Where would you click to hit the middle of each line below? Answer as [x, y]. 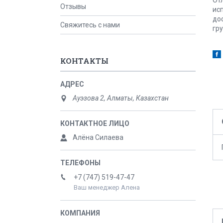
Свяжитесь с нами [90, 25]
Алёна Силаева [98, 137]
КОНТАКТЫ [84, 61]
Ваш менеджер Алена [107, 188]
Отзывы [73, 6]
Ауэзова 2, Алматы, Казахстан [121, 98]
